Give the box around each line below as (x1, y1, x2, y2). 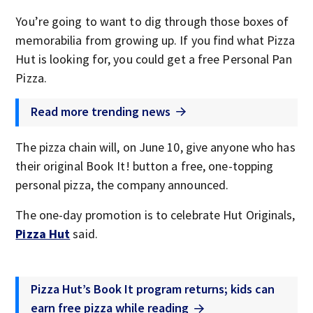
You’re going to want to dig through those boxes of (15, 13, 289, 29)
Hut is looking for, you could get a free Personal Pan (15, 51, 292, 67)
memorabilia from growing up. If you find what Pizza (15, 32, 296, 48)
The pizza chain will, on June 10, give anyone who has (15, 139, 296, 155)
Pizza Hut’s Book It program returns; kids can (31, 281, 275, 297)
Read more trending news (31, 103, 171, 119)
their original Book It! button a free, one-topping (15, 158, 274, 174)
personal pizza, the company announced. (15, 177, 229, 193)
